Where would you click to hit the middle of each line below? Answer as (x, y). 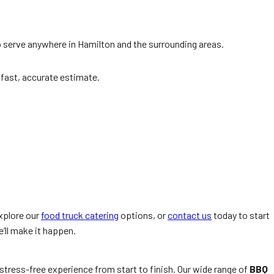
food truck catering (80, 215)
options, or (143, 215)
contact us (190, 215)
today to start (241, 215)
